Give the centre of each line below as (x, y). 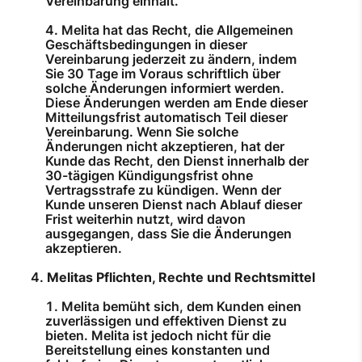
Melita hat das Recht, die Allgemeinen (177, 30)
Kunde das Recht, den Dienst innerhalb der (177, 161)
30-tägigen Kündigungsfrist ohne (149, 176)
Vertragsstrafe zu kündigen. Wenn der (163, 190)
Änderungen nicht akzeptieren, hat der (165, 147)
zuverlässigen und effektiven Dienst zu (166, 321)
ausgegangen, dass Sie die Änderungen (168, 234)
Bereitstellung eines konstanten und (158, 350)
